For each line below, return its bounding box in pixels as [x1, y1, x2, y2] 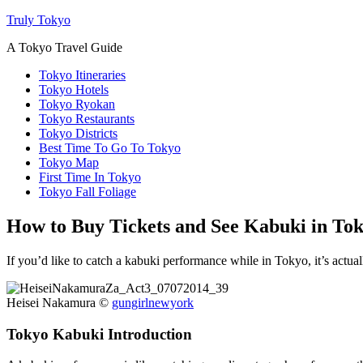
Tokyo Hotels [39, 83, 109, 96]
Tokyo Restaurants [39, 112, 135, 126]
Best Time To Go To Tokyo [39, 141, 181, 155]
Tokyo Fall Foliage [39, 185, 136, 199]
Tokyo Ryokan [39, 97, 115, 111]
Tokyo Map [39, 156, 99, 169]
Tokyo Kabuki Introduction [6, 325, 192, 343]
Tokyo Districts [39, 126, 117, 140]
